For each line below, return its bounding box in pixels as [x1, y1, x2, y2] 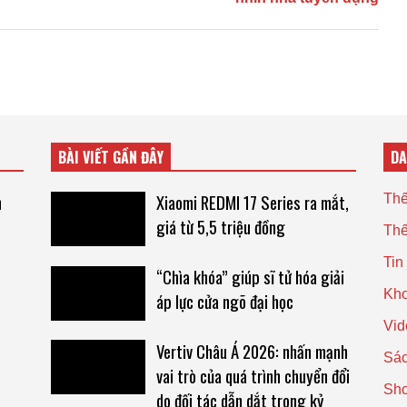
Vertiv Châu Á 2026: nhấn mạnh [155, 338, 348, 363]
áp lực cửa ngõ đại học [155, 288, 293, 313]
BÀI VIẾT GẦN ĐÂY [57, 146, 164, 169]
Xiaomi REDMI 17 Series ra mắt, [155, 190, 349, 215]
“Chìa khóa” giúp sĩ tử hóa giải [155, 263, 344, 289]
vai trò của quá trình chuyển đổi [155, 362, 350, 388]
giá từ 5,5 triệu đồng [155, 214, 285, 240]
